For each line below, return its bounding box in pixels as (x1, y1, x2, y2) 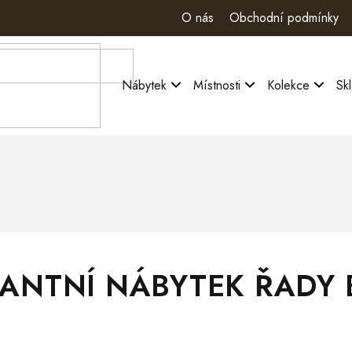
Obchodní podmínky (229, 9, 339, 27)
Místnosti (193, 76, 240, 94)
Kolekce (267, 76, 310, 94)
